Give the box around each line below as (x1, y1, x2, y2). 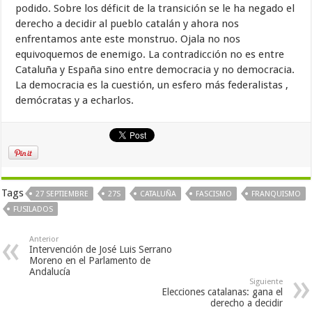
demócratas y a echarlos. (15, 93, 134, 107)
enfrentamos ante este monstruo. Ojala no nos (15, 32, 241, 45)
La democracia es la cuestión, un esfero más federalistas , (15, 78, 289, 91)
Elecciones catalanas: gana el (161, 286, 283, 297)
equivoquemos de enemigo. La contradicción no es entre (15, 47, 285, 61)
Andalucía (29, 265, 71, 277)
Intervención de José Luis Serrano (29, 243, 173, 255)
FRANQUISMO (251, 189, 302, 198)
